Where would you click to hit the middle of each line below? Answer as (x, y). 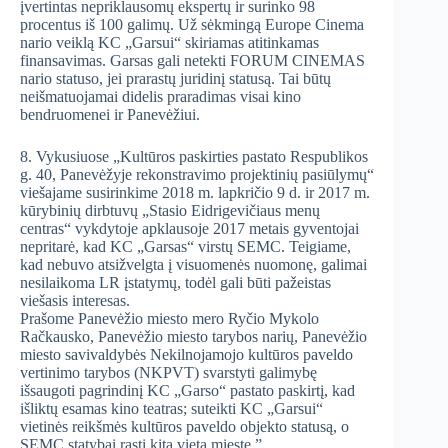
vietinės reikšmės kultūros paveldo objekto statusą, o (184, 427)
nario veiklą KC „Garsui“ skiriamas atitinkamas (169, 43)
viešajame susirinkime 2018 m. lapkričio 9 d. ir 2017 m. (195, 193)
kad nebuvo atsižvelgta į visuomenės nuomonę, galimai (193, 265)
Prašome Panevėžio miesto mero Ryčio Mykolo (169, 319)
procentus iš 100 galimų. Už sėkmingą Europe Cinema (192, 25)
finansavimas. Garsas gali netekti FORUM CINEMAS (192, 61)
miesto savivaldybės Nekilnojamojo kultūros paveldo (186, 355)
